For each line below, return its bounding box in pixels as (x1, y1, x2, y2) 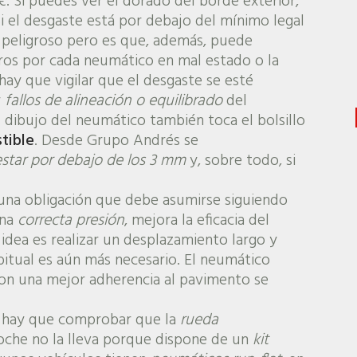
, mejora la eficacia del (124, 207, 269, 233)
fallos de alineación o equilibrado (4, 88, 222, 114)
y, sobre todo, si (185, 147, 296, 174)
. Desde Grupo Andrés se (33, 127, 198, 154)
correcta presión (17, 207, 124, 233)
